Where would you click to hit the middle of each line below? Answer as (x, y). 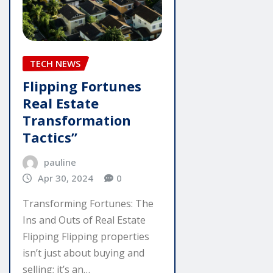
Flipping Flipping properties (86, 237)
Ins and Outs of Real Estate (84, 220)
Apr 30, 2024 (65, 178)
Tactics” (50, 137)
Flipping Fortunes (82, 86)
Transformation (77, 120)
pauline (60, 162)
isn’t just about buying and (83, 253)
